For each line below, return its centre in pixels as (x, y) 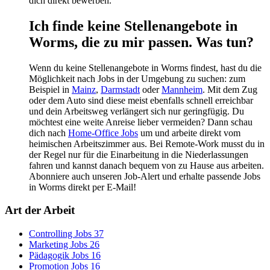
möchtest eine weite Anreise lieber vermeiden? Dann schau (141, 122)
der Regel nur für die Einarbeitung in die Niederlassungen (139, 154)
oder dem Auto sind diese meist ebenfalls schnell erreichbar (141, 100)
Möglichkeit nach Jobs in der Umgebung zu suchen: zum (137, 78)
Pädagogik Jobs (59, 256)
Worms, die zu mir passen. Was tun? (141, 42)
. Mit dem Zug (230, 89)
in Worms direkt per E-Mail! (83, 187)
